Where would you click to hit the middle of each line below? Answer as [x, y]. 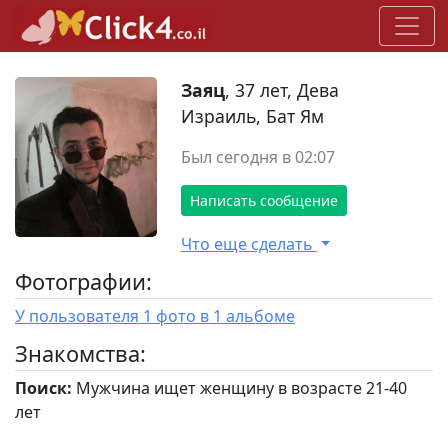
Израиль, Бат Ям [252, 116]
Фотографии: [83, 282]
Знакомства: [80, 354]
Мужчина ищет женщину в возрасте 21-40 [239, 388]
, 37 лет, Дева [281, 90]
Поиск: [43, 388]
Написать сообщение [263, 201]
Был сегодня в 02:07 [257, 157]
